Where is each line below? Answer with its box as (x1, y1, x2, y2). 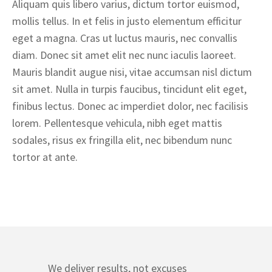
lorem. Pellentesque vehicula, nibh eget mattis (12, 116, 222, 130)
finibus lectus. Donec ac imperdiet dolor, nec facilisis (12, 99, 248, 113)
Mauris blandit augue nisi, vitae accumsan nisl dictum (12, 65, 252, 79)
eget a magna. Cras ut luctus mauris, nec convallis (12, 31, 237, 45)
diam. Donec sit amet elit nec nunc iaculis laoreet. (12, 48, 236, 62)
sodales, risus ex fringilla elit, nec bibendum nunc (12, 133, 232, 147)
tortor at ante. (12, 150, 78, 164)
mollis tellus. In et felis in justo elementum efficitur (12, 14, 242, 28)
